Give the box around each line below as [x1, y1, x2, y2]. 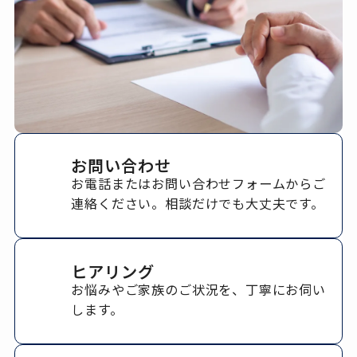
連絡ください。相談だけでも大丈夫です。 [71, 194, 324, 214]
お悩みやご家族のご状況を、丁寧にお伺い [71, 279, 326, 299]
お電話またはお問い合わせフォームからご [71, 174, 326, 194]
